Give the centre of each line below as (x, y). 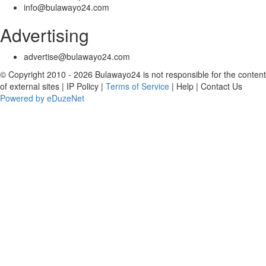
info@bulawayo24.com (66, 7)
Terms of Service (137, 86)
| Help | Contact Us (206, 86)
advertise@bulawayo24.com (77, 56)
